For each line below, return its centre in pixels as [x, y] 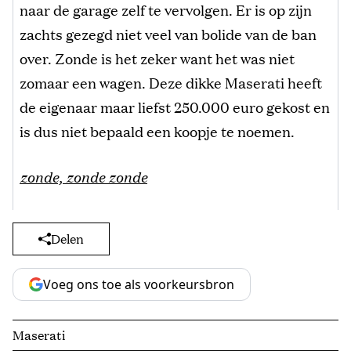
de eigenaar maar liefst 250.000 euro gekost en [175, 106]
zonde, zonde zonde [83, 176]
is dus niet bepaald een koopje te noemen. [157, 130]
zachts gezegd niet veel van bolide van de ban [168, 33]
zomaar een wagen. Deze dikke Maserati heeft [171, 82]
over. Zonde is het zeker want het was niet [157, 58]
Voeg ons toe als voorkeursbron [139, 284]
